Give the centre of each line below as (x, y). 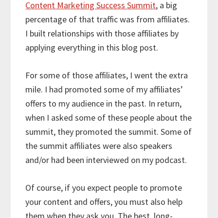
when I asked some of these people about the (109, 117)
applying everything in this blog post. (92, 47)
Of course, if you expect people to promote (104, 187)
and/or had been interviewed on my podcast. (106, 160)
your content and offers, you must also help (104, 201)
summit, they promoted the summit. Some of (109, 131)
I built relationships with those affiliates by (102, 33)
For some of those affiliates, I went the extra (107, 75)
